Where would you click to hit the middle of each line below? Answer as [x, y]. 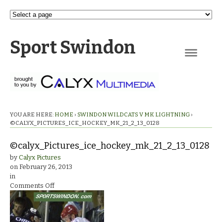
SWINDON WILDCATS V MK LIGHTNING [134, 114]
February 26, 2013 [46, 167]
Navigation [201, 61]
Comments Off [32, 186]
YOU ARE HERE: [32, 114]
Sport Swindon [73, 48]
